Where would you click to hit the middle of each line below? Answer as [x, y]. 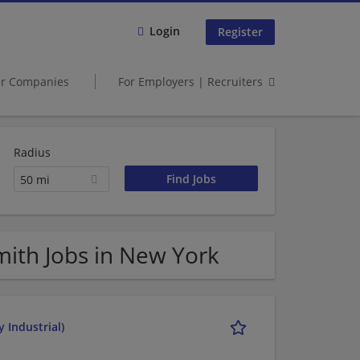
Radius [32, 152]
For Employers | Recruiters [190, 81]
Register [240, 32]
